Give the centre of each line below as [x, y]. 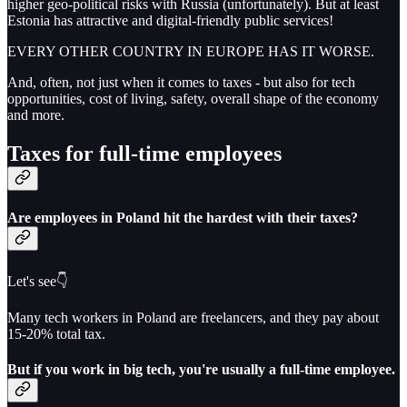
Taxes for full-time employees [144, 154]
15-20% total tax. [56, 333]
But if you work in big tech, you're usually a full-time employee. [201, 369]
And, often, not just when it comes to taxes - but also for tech [181, 83]
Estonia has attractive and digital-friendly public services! [170, 21]
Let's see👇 [38, 281]
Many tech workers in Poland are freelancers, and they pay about [193, 317]
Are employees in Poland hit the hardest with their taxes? [183, 218]
